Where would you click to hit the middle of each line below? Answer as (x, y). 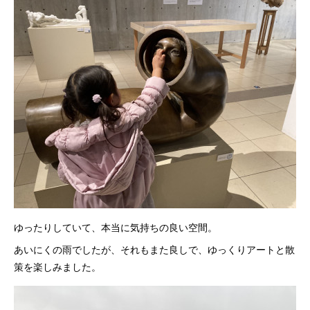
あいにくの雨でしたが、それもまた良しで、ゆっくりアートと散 (154, 249)
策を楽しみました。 (57, 266)
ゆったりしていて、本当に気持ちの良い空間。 (116, 227)
